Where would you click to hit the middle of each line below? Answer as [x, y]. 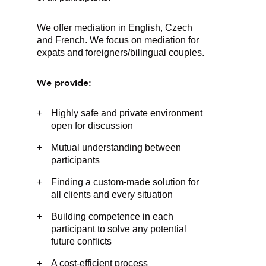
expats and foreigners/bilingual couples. [121, 52]
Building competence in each [113, 216]
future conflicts [82, 241]
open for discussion [92, 125]
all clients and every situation [112, 194]
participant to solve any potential [119, 229]
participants [76, 160]
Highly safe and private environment [127, 113]
